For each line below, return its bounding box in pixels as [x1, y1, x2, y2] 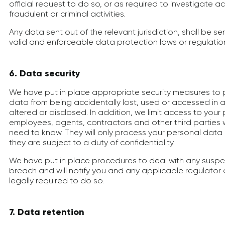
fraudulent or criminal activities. [9, 9, 126, 19]
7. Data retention [9, 206, 84, 217]
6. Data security [9, 68, 80, 79]
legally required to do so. [9, 176, 104, 185]
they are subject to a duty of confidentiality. [9, 138, 175, 147]
